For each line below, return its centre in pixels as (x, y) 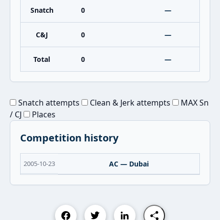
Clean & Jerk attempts (129, 103)
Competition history (69, 138)
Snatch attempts (48, 103)
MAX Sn (194, 103)
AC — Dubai (129, 164)
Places (43, 114)
